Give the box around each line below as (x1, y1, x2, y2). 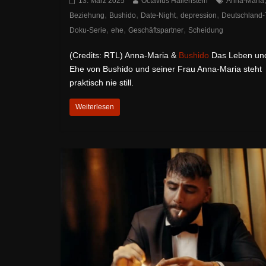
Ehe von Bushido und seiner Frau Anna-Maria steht (69, 64, 262, 74)
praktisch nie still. (69, 77, 134, 87)
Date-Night (141, 11, 176, 20)
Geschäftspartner (128, 26, 183, 34)
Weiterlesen (75, 102, 114, 111)
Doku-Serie (69, 26, 106, 34)
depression (180, 11, 217, 20)
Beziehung (69, 11, 104, 20)
